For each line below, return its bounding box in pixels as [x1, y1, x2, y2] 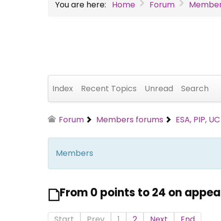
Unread [145, 82, 173, 94]
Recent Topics [81, 82, 137, 94]
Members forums [96, 113, 164, 125]
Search [181, 82, 209, 94]
